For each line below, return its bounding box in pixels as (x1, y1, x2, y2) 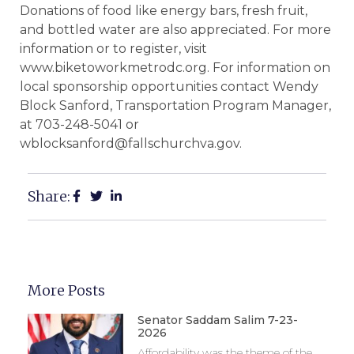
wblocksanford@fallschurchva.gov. (20, 136, 242, 152)
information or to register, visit (20, 41, 207, 57)
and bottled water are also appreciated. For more (20, 22, 331, 38)
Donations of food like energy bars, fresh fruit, (20, 3, 307, 19)
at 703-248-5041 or (20, 117, 139, 133)
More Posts (28, 281, 105, 299)
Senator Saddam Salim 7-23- (137, 312, 298, 327)
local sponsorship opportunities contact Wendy (20, 79, 318, 95)
